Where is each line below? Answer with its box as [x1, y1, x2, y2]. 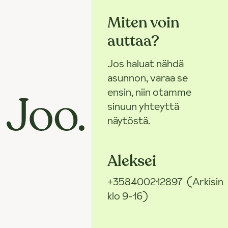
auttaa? [107, 30, 160, 51]
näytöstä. [107, 113, 151, 128]
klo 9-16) [107, 188, 149, 203]
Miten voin [107, 12, 180, 33]
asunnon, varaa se [107, 70, 188, 85]
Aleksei [107, 150, 157, 172]
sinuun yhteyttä [107, 99, 180, 113]
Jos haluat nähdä [107, 56, 184, 71]
